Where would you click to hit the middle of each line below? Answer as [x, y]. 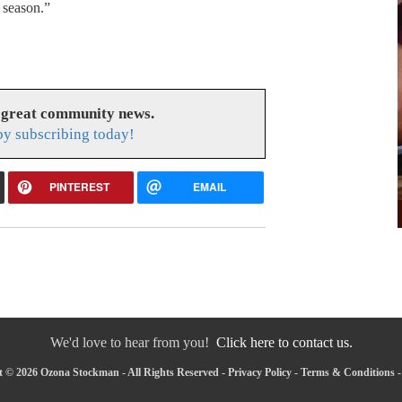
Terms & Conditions [347, 373]
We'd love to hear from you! [133, 343]
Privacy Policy [259, 373]
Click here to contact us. [284, 343]
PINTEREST [80, 186]
